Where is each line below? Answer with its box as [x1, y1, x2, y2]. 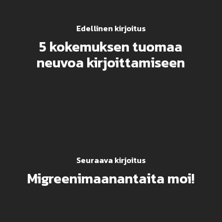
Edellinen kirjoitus [76, 22, 146, 34]
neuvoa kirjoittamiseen [37, 52, 185, 73]
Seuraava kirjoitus [76, 154, 146, 166]
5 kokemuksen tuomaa [39, 36, 183, 57]
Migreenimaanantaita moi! [27, 167, 195, 189]
